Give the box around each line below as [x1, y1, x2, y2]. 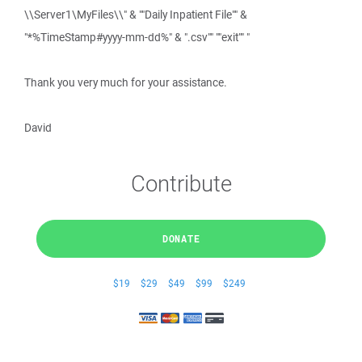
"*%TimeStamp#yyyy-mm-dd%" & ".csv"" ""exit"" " [24, 30, 250, 44]
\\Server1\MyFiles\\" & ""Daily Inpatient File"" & [24, 7, 247, 22]
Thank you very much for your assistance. [24, 75, 227, 90]
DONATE [162, 232, 200, 245]
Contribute [130, 168, 232, 198]
